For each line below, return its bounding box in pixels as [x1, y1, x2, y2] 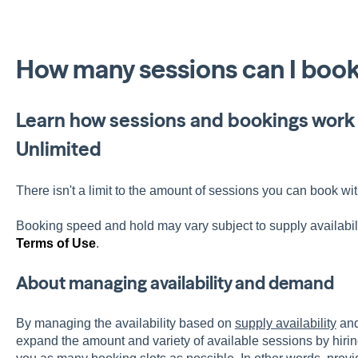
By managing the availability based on [15, 316, 235, 330]
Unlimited [15, 137, 101, 161]
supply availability [234, 316, 336, 330]
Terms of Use [15, 237, 96, 251]
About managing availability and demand [15, 272, 334, 295]
